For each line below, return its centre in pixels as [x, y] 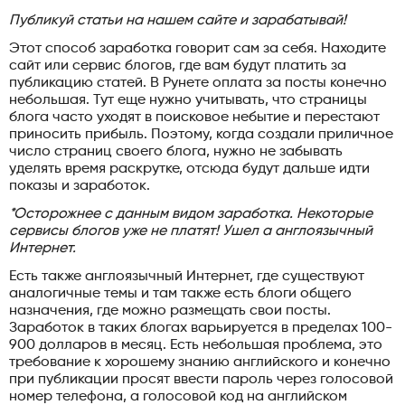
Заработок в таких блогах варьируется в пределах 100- [201, 328]
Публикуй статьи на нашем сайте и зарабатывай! [178, 20]
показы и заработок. [80, 186]
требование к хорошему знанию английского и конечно [200, 362]
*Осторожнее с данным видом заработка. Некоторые [191, 214]
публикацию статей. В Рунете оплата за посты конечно [198, 83]
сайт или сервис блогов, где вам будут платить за [178, 66]
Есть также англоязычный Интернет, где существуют [187, 276]
